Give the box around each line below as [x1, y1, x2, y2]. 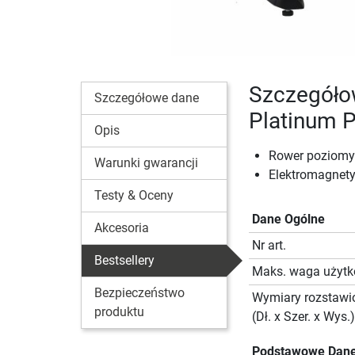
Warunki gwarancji [94, 155, 198, 171]
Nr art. [251, 238, 286, 254]
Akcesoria [94, 220, 149, 236]
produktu [94, 304, 144, 320]
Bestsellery [94, 253, 155, 269]
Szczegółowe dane [94, 90, 199, 106]
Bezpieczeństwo [94, 285, 185, 301]
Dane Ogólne [251, 212, 325, 227]
